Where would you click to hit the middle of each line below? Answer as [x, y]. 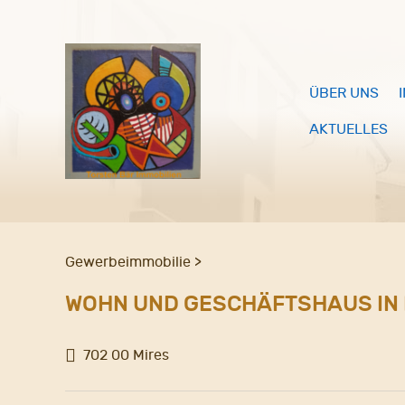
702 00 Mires [126, 355]
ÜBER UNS [344, 93]
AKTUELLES [348, 129]
